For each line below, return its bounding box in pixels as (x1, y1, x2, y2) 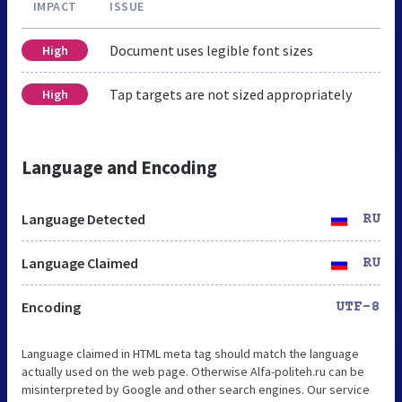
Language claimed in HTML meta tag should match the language (22, 345, 359, 362)
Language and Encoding (22, 154, 217, 179)
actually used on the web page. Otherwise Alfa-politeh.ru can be (22, 363, 364, 380)
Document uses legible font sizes (109, 40, 313, 59)
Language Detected (22, 209, 145, 228)
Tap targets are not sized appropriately (109, 84, 352, 103)
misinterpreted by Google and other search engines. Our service (22, 380, 370, 398)
